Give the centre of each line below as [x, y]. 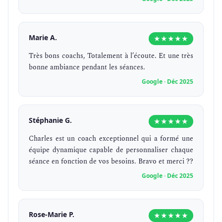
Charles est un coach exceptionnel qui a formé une [111, 139]
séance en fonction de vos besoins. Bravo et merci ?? [111, 161]
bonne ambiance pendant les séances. [87, 67]
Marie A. [43, 37]
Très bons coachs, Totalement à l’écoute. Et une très [111, 56]
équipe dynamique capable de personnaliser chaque [111, 150]
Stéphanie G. [50, 120]
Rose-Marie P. [52, 214]
